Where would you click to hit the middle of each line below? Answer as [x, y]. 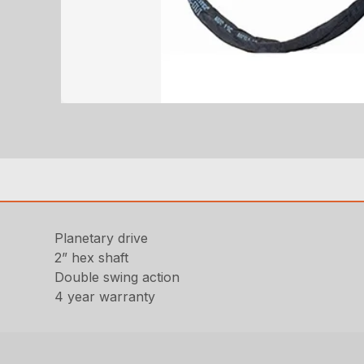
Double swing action [117, 277]
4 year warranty [105, 297]
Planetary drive [102, 238]
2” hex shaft [92, 258]
